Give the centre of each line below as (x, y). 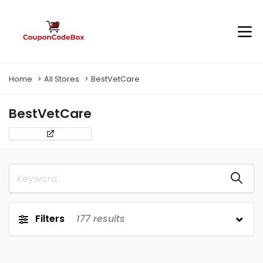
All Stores (62, 79)
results (108, 219)
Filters (50, 219)
